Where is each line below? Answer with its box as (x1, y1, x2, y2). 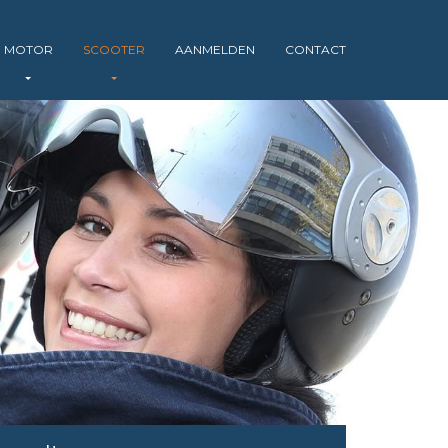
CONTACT (284, 42, 346, 57)
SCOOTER (82, 42, 145, 57)
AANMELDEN (174, 42, 255, 57)
